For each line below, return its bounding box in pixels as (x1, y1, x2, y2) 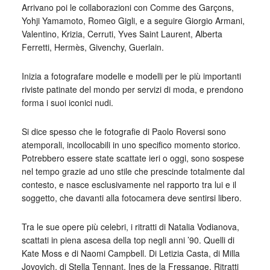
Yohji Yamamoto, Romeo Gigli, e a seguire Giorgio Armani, (21, 14, 245, 27)
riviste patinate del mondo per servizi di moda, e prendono (21, 83, 243, 95)
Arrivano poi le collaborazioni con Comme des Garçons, (21, 1, 234, 13)
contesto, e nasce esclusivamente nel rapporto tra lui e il (21, 178, 236, 190)
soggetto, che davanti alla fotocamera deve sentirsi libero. (21, 192, 242, 204)
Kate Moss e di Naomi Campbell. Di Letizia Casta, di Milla (21, 247, 240, 259)
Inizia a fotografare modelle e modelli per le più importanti (21, 70, 241, 82)
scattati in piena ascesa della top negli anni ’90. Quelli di (21, 234, 234, 246)
